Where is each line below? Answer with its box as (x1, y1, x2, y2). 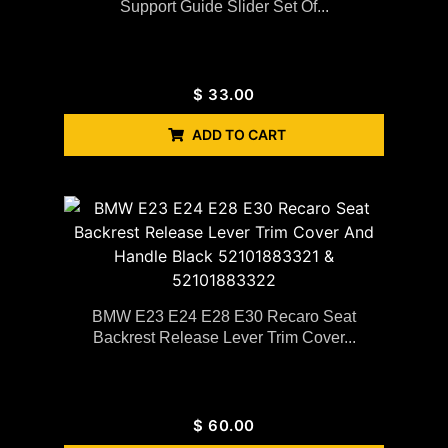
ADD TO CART (192, 125, 286, 143)
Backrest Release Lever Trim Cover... (92, 328, 356, 346)
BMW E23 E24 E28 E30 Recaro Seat (92, 307, 356, 325)
